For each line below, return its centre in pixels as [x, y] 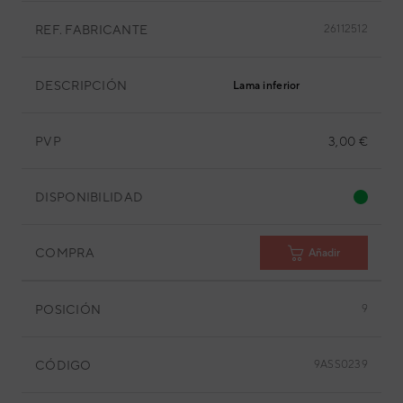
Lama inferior [267, 85]
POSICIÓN [68, 309]
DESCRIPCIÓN [81, 85]
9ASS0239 [340, 364]
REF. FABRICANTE [92, 29]
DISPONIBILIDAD [90, 197]
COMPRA [65, 252]
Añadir [324, 252]
